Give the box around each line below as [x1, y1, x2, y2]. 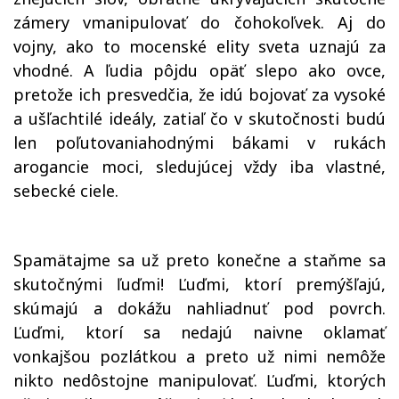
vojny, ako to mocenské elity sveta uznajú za [13, 36, 386, 57]
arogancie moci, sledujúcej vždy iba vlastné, [13, 156, 386, 177]
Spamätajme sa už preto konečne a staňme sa [13, 249, 386, 271]
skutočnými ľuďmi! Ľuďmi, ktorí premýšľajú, [13, 273, 386, 295]
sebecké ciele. [13, 180, 118, 201]
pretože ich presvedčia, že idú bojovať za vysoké [13, 84, 386, 105]
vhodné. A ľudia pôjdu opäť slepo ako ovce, [13, 60, 386, 81]
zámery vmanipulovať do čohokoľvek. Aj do [13, 12, 386, 33]
